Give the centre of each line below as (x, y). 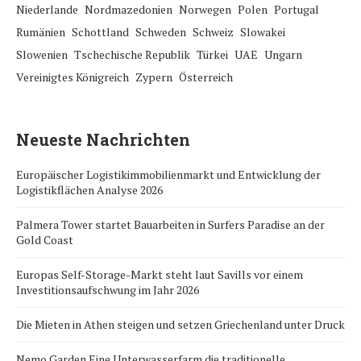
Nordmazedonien (129, 10)
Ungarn (283, 55)
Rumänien (41, 32)
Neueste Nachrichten (103, 140)
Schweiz (213, 32)
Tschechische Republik (132, 55)
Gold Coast (45, 240)
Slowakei (263, 32)
